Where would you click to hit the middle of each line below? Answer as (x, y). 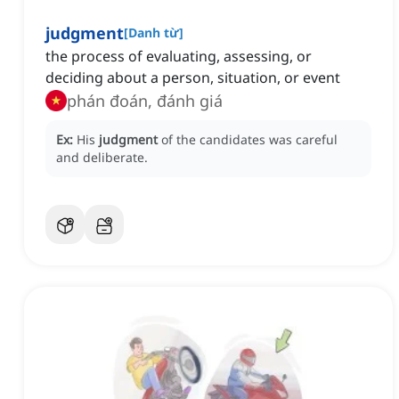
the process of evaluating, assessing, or (179, 57)
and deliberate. (102, 158)
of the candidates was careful (249, 140)
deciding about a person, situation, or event (193, 78)
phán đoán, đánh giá (145, 101)
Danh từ (154, 33)
